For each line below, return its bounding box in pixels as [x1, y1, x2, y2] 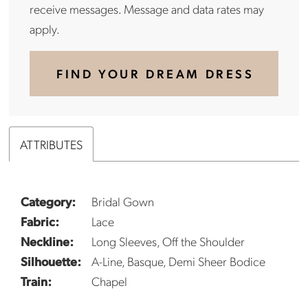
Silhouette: [21, 253, 82, 269]
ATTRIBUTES [20, 135, 83, 152]
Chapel [91, 273, 128, 289]
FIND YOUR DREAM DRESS [56, 65, 254, 82]
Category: [21, 193, 76, 210]
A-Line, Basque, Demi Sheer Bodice [91, 253, 266, 269]
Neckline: [21, 233, 74, 250]
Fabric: [21, 213, 60, 230]
